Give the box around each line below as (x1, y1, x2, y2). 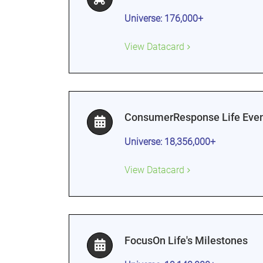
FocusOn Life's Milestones (124, 234, 248, 247)
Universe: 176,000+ (124, 13, 203, 24)
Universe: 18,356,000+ (124, 136, 215, 147)
